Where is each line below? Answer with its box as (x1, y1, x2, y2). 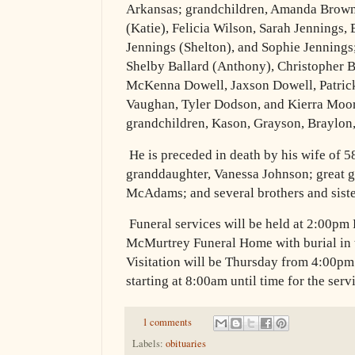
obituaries (166, 337, 206, 351)
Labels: (132, 337, 166, 351)
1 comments (142, 315, 192, 330)
